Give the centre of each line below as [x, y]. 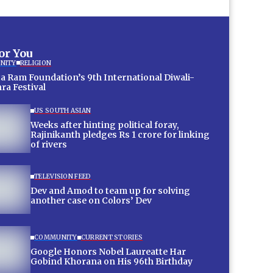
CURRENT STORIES [112, 238]
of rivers [49, 145]
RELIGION [36, 63]
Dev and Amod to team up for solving [110, 191]
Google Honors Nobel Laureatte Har [108, 252]
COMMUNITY [56, 238]
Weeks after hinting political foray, [105, 125]
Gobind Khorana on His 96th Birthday [112, 262]
